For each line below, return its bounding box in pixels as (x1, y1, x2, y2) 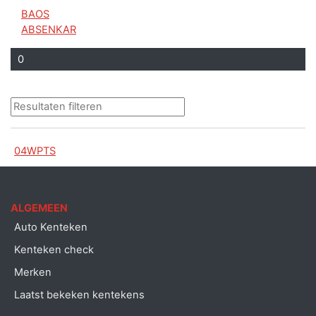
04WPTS (14, 145, 56, 158)
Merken (14, 266, 51, 279)
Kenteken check (14, 243, 94, 257)
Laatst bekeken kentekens (14, 288, 145, 302)
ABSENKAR (21, 23, 76, 37)
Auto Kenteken (14, 221, 87, 234)
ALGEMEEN (11, 202, 68, 215)
